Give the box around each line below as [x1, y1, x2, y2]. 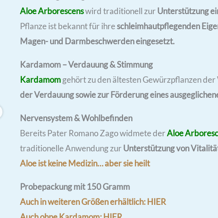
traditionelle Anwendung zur [19, 143, 122, 153]
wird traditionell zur [83, 5, 157, 16]
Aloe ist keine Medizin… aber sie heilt [19, 158, 150, 168]
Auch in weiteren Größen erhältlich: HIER [19, 196, 166, 207]
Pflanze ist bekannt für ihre [19, 20, 117, 31]
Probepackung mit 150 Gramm [19, 181, 130, 192]
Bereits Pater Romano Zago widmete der [19, 127, 167, 138]
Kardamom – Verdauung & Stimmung [19, 59, 153, 70]
